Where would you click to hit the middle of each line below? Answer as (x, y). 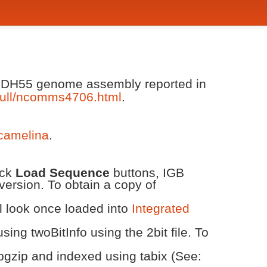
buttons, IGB (147, 173)
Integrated (161, 208)
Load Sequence (63, 173)
